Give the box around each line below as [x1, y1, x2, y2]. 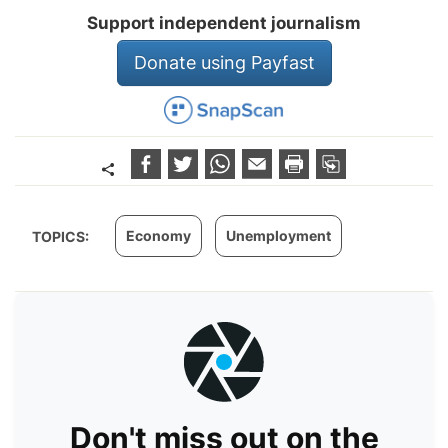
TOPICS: [32, 228, 92, 246]
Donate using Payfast [133, 51, 315, 73]
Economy [126, 227, 191, 245]
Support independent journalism [87, 12, 361, 33]
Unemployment [226, 227, 331, 245]
